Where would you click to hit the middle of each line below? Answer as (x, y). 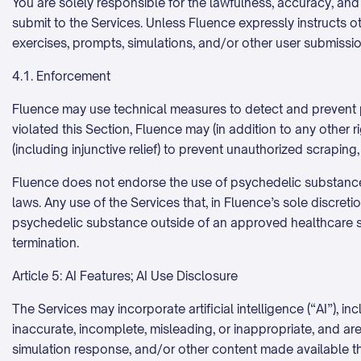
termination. (46, 243)
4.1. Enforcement (61, 76)
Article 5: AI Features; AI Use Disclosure (125, 276)
